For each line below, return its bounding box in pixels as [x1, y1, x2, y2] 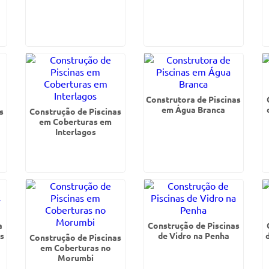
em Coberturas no [40, 242, 111, 253]
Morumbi [57, 252, 94, 263]
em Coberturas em [39, 116, 112, 127]
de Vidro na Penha [157, 230, 229, 241]
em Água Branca [162, 104, 226, 115]
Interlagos [55, 126, 96, 137]
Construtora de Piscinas [146, 94, 241, 104]
